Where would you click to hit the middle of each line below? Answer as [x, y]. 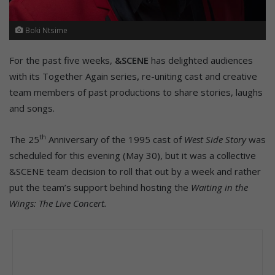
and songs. [32, 108]
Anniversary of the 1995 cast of [115, 139]
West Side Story [215, 139]
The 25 [24, 139]
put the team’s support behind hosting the [100, 187]
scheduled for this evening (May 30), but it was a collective [133, 155]
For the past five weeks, [62, 60]
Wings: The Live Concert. [58, 203]
